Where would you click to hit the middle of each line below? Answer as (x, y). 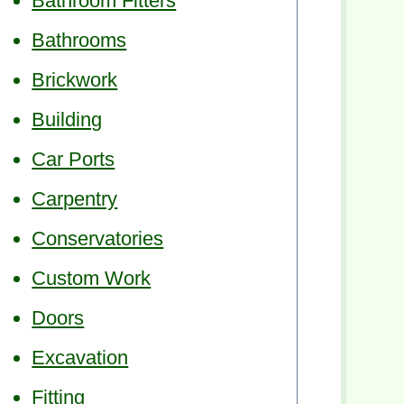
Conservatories (98, 238)
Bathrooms (79, 40)
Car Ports (73, 159)
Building (67, 119)
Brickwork (75, 79)
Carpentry (75, 198)
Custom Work (92, 278)
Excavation (80, 357)
